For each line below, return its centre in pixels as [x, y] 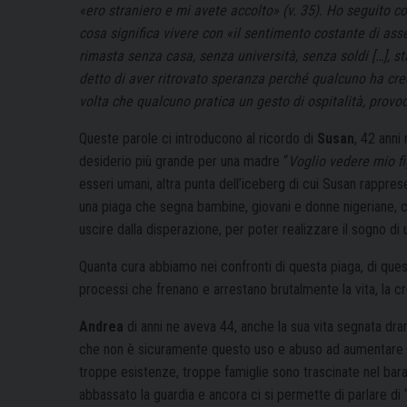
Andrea [101, 326]
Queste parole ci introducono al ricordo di [198, 138]
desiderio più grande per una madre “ [184, 161]
